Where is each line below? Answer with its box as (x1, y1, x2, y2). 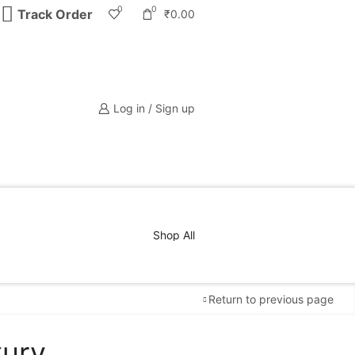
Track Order (17, 6, 93, 23)
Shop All (152, 227, 195, 242)
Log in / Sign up (113, 101, 195, 115)
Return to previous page (208, 292, 334, 306)
